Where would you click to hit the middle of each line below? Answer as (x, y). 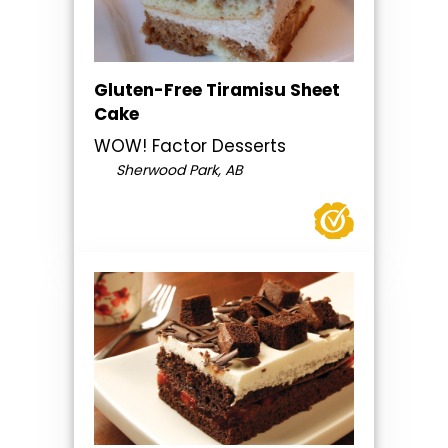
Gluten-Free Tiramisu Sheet (217, 89)
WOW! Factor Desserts (190, 145)
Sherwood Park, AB (177, 169)
